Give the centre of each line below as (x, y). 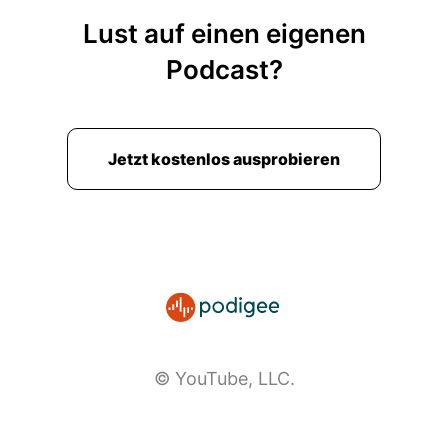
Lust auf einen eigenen (224, 33)
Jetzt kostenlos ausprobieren (224, 159)
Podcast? (224, 69)
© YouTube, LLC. (224, 378)
